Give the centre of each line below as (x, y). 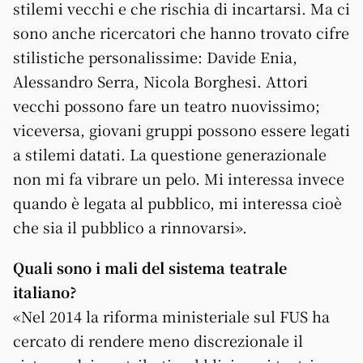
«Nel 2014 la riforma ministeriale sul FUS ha (171, 316)
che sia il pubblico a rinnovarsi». (130, 226)
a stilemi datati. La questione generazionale (170, 154)
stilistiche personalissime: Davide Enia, (155, 56)
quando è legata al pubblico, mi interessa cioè (177, 202)
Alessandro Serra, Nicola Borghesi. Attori (160, 81)
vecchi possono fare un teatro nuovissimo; (167, 105)
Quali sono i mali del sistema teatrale (150, 267)
